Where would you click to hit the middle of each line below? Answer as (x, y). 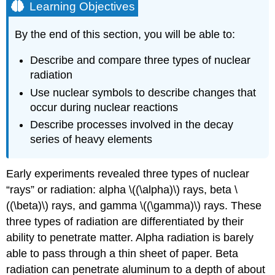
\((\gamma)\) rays (183, 206)
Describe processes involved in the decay (132, 124)
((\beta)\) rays (40, 206)
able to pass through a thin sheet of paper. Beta (122, 254)
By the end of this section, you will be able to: (125, 34)
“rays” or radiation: (53, 190)
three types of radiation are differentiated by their (125, 222)
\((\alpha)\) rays (167, 190)
